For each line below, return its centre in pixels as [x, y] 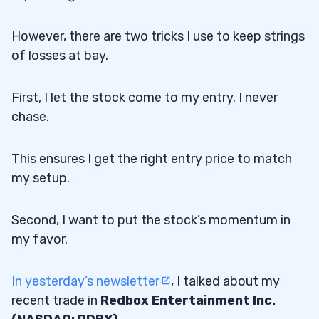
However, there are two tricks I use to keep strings [158, 36]
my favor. [40, 239]
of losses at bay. [60, 55]
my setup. [41, 178]
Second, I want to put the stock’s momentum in [151, 220]
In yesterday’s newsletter [85, 281]
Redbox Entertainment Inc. [188, 300]
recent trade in [56, 300]
